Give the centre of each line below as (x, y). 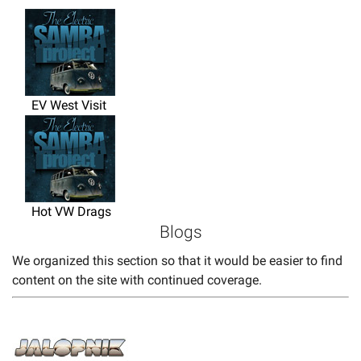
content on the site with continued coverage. (137, 280)
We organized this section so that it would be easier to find (177, 260)
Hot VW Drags (62, 211)
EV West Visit (59, 105)
